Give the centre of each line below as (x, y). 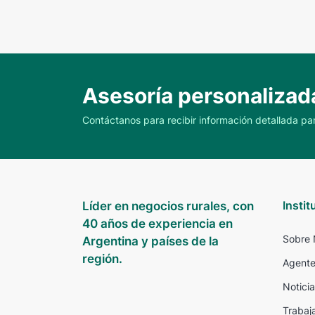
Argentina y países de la (150, 241)
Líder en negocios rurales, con (168, 206)
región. (104, 258)
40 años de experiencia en (157, 223)
